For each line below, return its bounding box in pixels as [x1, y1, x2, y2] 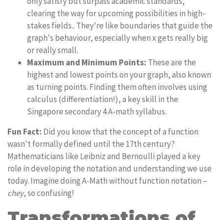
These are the [146, 57, 196, 68]
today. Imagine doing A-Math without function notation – [7, 175, 207, 186]
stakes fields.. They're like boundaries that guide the [27, 20, 213, 31]
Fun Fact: [7, 126, 42, 137]
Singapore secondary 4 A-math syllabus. [27, 106, 166, 117]
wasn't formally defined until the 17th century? [7, 138, 175, 149]
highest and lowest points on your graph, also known [27, 69, 211, 80]
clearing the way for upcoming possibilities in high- [27, 8, 205, 19]
